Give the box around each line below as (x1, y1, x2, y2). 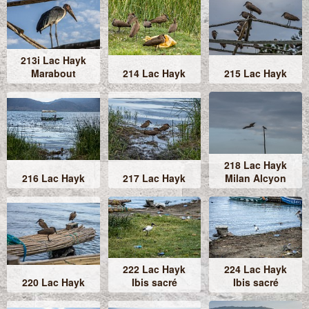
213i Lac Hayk (20, 52, 86, 67)
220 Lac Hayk (21, 275, 85, 290)
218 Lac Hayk (224, 157, 288, 172)
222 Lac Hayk (123, 262, 186, 277)
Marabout (30, 66, 76, 80)
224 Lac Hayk (224, 262, 288, 277)
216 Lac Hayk (21, 170, 85, 185)
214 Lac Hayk (123, 66, 186, 80)
